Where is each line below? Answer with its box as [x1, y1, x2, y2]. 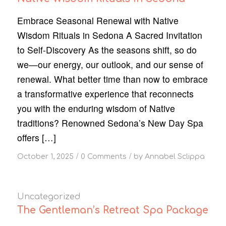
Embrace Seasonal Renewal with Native [17, 14, 179, 27]
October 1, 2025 [17, 152, 74, 161]
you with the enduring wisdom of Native [17, 102, 175, 115]
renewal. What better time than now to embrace [17, 73, 208, 86]
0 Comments [80, 152, 127, 161]
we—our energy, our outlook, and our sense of [17, 58, 203, 71]
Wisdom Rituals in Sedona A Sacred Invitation [17, 29, 202, 42]
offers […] [17, 131, 56, 144]
